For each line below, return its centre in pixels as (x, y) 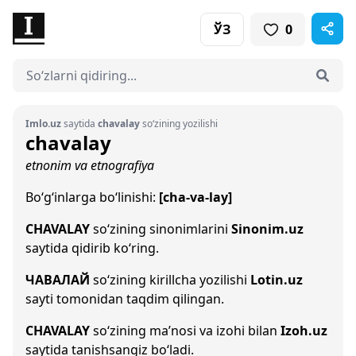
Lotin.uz (277, 280)
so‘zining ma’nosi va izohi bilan (185, 331)
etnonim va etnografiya (90, 165)
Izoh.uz (304, 331)
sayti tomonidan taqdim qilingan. (125, 299)
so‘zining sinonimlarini (161, 229)
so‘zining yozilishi (179, 124)
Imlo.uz (43, 124)
